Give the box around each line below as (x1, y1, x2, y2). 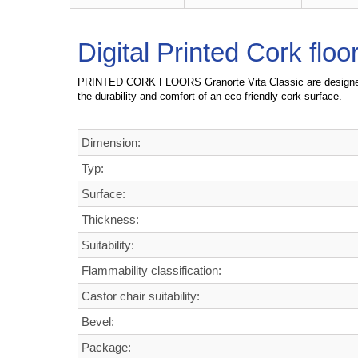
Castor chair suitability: (82, 289, 200, 304)
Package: (82, 340, 131, 355)
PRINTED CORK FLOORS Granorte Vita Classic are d (78, 76, 330, 89)
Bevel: (82, 315, 114, 329)
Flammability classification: (82, 264, 221, 278)
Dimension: (82, 136, 141, 150)
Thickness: (82, 213, 139, 227)
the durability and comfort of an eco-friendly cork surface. (78, 90, 342, 103)
